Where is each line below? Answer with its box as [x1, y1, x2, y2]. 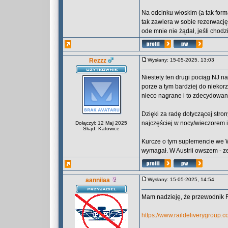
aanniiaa [85, 177, 110, 184]
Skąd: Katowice [83, 126, 120, 131]
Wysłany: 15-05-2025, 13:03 [148, 57, 219, 63]
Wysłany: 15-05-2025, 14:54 [148, 177, 219, 182]
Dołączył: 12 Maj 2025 [75, 120, 127, 126]
